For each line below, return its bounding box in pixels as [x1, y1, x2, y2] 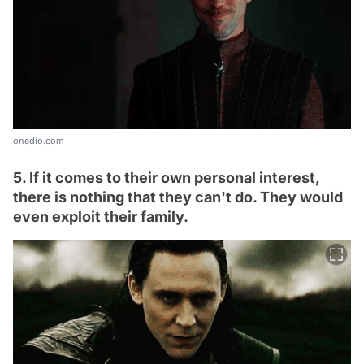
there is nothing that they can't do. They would [13, 188, 343, 206]
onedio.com [13, 134, 64, 146]
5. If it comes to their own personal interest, [13, 168, 319, 186]
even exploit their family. [13, 207, 188, 225]
